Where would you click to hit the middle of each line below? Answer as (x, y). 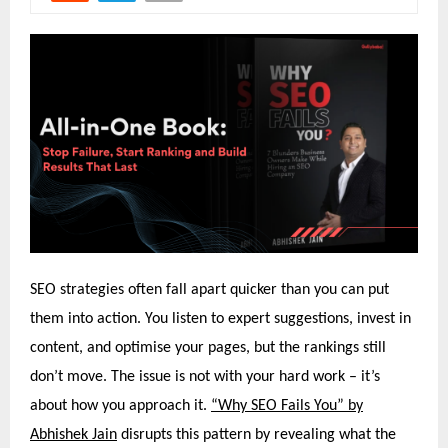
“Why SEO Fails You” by (287, 406)
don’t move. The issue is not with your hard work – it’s (205, 377)
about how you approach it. (120, 406)
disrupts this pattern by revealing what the (256, 435)
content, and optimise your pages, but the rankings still (208, 348)
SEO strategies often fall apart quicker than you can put (209, 290)
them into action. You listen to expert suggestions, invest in (220, 319)
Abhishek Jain (73, 435)
